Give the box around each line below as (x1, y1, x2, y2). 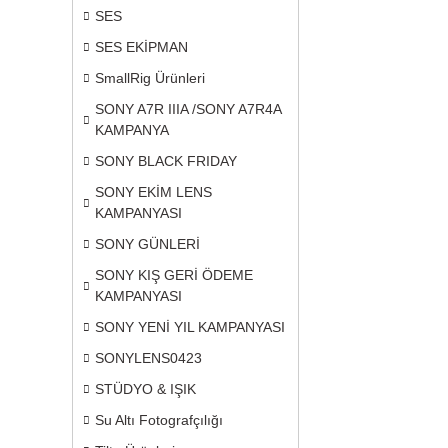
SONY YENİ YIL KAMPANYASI (95, 319, 285, 335)
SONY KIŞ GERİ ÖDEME (95, 267, 253, 283)
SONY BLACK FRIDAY (95, 153, 237, 169)
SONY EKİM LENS (95, 184, 212, 200)
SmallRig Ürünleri (95, 70, 205, 86)
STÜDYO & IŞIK (95, 381, 196, 397)
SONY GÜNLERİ (95, 236, 200, 252)
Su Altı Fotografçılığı (95, 412, 223, 428)
